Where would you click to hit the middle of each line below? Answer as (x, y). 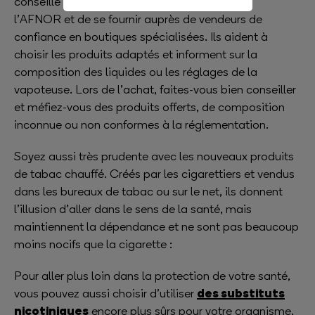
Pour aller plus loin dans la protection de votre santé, (152, 276)
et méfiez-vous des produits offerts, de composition (149, 107)
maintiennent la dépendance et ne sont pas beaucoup (156, 226)
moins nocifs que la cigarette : (93, 244)
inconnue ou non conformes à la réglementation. (141, 124)
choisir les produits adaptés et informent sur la (136, 54)
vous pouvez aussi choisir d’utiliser (105, 293)
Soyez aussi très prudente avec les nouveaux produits (154, 156)
